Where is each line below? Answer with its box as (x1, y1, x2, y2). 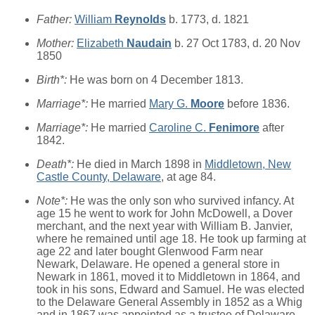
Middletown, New (205, 158, 291, 171)
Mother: (37, 37, 77, 50)
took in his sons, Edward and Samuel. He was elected (37, 283, 304, 296)
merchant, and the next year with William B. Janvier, (37, 220, 292, 233)
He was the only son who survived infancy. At (70, 195, 294, 207)
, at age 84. (161, 171, 216, 184)
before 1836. (224, 98, 290, 110)
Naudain (127, 37, 172, 50)
